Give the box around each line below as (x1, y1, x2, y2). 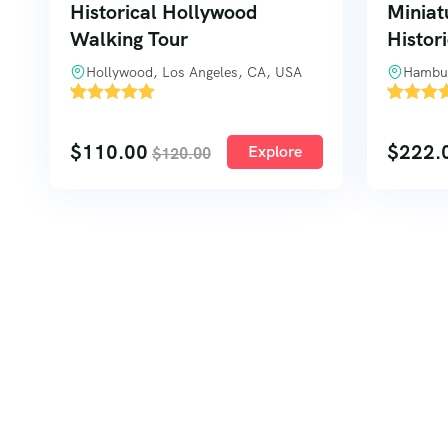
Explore (248, 141, 302, 162)
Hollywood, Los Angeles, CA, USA (86, 63, 302, 81)
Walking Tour (70, 26, 188, 52)
